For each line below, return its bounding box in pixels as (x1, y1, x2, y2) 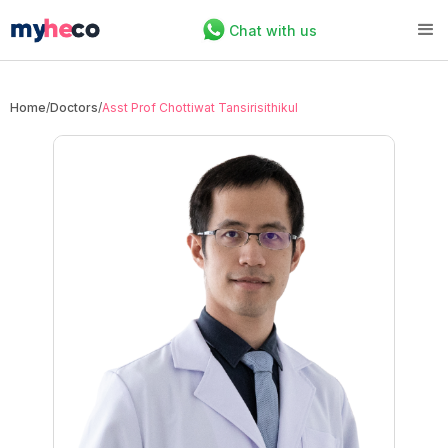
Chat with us (228, 21, 317, 39)
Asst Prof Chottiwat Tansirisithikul (102, 100, 298, 115)
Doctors (50, 100, 98, 115)
